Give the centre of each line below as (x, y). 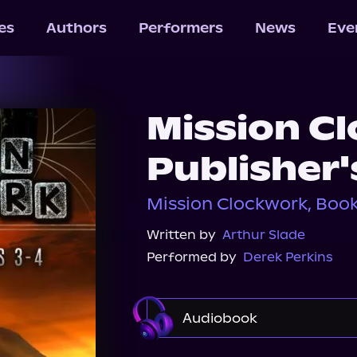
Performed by (192, 257)
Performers (180, 28)
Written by (181, 235)
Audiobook (220, 318)
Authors (76, 28)
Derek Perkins (288, 257)
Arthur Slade (264, 235)
